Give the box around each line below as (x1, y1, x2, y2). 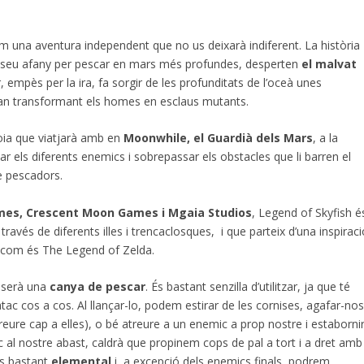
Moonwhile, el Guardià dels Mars (123, 130, 314, 146)
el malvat (298, 55, 357, 71)
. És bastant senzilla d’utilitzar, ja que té (145, 278, 351, 294)
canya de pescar (50, 278, 146, 294)
